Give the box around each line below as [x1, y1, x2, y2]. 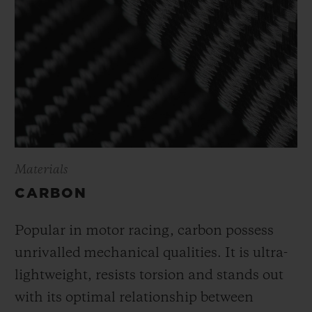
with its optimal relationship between [15, 290, 253, 305]
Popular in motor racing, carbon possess [15, 224, 274, 238]
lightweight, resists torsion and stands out [15, 268, 283, 283]
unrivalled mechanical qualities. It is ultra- [15, 246, 288, 260]
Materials [15, 163, 68, 176]
